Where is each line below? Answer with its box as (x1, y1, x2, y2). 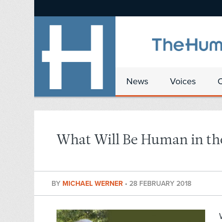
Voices (170, 76, 196, 87)
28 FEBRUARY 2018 (129, 179, 191, 188)
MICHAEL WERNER (62, 179, 125, 188)
